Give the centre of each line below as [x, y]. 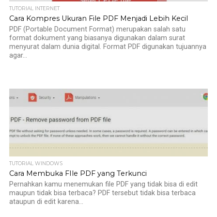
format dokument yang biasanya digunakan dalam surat [97, 38]
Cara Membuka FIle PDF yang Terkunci [78, 173]
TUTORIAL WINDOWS [36, 163]
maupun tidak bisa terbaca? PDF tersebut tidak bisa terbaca [102, 193]
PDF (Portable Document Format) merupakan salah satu [97, 29]
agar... [18, 55]
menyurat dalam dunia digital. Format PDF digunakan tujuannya [108, 47]
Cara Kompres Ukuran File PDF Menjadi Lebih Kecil [98, 18]
